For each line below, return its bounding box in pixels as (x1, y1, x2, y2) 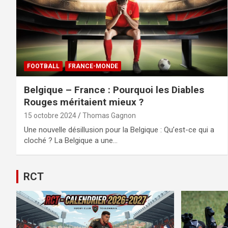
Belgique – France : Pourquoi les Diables (24, 83, 204, 96)
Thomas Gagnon (82, 111, 136, 120)
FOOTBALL (27, 62, 60, 70)
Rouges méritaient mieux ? (24, 96, 144, 108)
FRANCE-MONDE (68, 62, 118, 70)
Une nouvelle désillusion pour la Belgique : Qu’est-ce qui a (24, 125, 214, 134)
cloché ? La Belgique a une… (24, 135, 118, 145)
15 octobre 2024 (24, 111, 76, 120)
